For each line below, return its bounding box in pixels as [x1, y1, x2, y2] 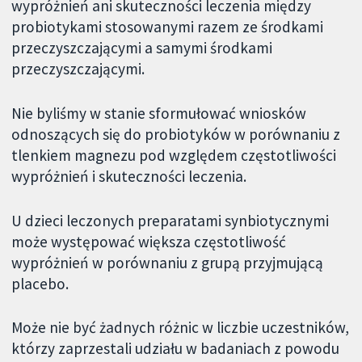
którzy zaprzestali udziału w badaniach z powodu [11, 339, 340, 359]
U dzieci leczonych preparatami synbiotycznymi [11, 210, 330, 230]
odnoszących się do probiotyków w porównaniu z [11, 124, 341, 144]
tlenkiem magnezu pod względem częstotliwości [11, 145, 337, 165]
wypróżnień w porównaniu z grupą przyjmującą [11, 252, 324, 272]
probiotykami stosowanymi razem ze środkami [11, 16, 324, 36]
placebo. [11, 273, 69, 293]
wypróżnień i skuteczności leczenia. [11, 166, 247, 186]
